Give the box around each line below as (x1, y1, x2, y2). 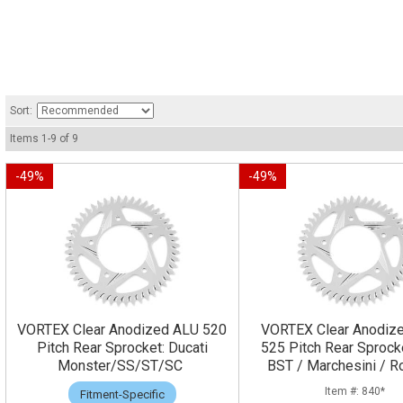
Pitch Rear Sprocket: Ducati (36, 339, 208, 357)
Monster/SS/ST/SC (58, 357, 187, 375)
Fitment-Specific (79, 387, 165, 401)
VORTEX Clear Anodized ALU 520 (17, 321, 228, 339)
